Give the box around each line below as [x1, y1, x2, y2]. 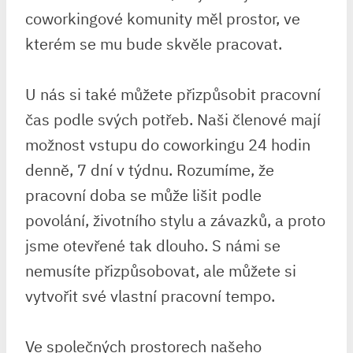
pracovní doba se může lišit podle [25, 184, 262, 206]
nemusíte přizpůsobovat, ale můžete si [25, 259, 296, 281]
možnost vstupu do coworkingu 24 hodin [25, 133, 310, 155]
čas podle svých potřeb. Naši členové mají [25, 108, 321, 130]
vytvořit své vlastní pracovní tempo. [25, 284, 275, 307]
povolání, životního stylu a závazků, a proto [25, 209, 325, 231]
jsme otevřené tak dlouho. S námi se [25, 234, 281, 256]
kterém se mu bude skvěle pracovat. [25, 32, 282, 54]
